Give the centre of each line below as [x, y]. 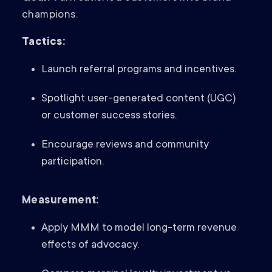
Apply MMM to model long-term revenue [139, 229]
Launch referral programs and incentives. [139, 70]
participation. [73, 162]
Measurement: [60, 201]
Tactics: [44, 43]
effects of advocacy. [90, 246]
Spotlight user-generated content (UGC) [139, 99]
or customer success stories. [109, 116]
